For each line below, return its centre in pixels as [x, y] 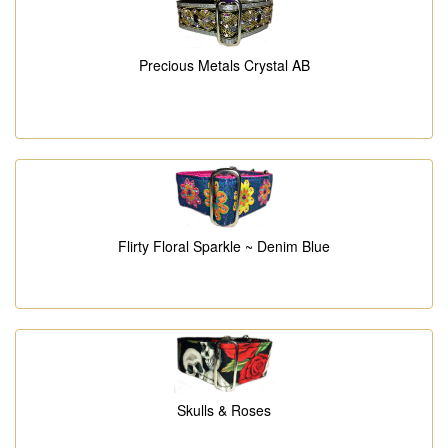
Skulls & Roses [224, 410]
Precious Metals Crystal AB [224, 64]
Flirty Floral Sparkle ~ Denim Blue [224, 245]
